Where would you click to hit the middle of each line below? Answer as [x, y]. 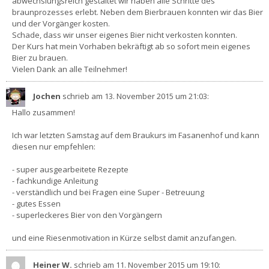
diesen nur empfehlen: [54, 146]
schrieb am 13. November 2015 [118, 96]
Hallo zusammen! [44, 112]
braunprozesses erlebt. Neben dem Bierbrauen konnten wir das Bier [138, 12]
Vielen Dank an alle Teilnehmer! [70, 69]
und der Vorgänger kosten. [61, 23]
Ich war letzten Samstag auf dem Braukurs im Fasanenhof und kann [136, 135]
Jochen [48, 96]
